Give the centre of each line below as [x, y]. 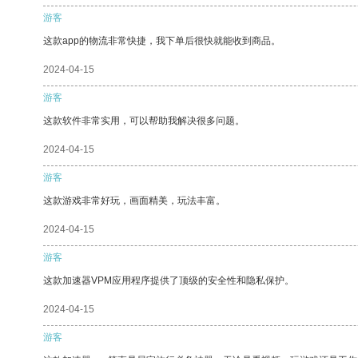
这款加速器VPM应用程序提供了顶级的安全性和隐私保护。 [169, 280]
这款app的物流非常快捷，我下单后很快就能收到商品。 [162, 40]
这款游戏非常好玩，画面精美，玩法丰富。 [134, 200]
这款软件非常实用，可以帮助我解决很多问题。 [144, 120]
